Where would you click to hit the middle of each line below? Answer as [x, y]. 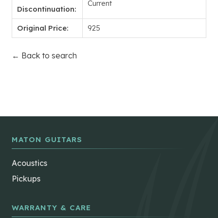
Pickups [26, 179]
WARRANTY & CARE [51, 208]
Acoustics [29, 163]
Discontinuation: [47, 9]
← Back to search [44, 56]
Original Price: [43, 28]
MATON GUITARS [47, 140]
